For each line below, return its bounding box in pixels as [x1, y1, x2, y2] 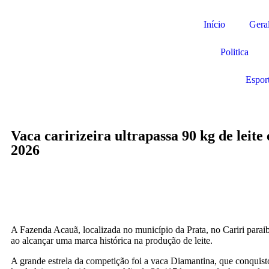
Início [203, 19, 225, 29]
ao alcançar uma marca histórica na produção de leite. [11, 235, 213, 246]
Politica [220, 47, 249, 57]
